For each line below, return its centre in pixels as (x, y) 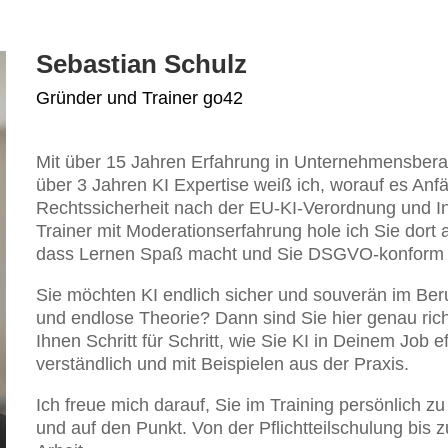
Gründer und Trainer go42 (140, 97)
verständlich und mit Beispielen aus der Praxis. (223, 363)
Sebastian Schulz (142, 63)
